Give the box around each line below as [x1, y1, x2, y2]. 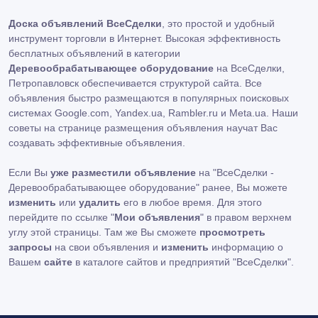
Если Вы [9, 166, 50, 178]
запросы [9, 241, 52, 253]
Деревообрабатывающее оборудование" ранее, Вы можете [9, 181, 287, 193]
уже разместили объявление [50, 166, 196, 178]
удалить [79, 196, 121, 208]
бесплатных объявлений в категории [9, 47, 180, 59]
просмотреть [199, 226, 265, 238]
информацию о [209, 241, 283, 253]
